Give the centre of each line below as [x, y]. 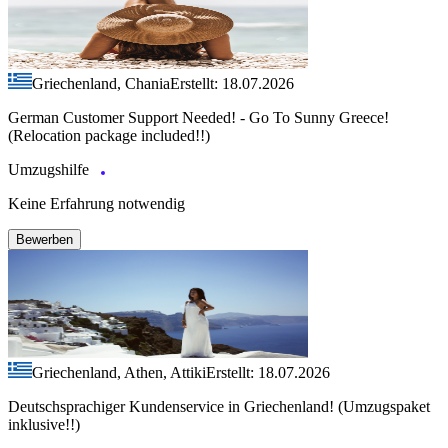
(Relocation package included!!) [109, 135]
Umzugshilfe [50, 169]
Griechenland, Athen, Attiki [119, 372]
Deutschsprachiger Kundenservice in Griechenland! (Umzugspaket [219, 406]
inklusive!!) [44, 424]
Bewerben [44, 239]
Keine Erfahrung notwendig [96, 203]
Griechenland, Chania [101, 83]
